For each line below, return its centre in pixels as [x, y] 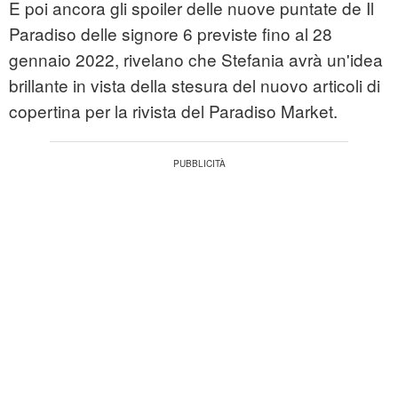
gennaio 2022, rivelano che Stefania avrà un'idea [196, 60]
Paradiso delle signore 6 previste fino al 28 [171, 34]
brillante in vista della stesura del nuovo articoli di [195, 85]
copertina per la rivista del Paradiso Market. [173, 111]
